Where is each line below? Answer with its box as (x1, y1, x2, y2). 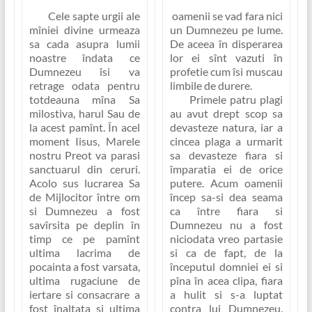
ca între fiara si (169, 204, 283, 218)
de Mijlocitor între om (29, 190, 140, 204)
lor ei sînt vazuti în (169, 51, 283, 65)
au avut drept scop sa (169, 107, 283, 120)
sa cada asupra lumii (29, 37, 140, 51)
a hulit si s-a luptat (169, 288, 283, 302)
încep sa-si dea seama (169, 190, 283, 204)
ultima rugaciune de (29, 274, 140, 288)
